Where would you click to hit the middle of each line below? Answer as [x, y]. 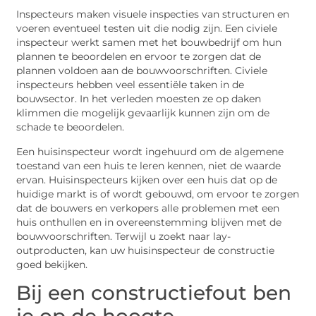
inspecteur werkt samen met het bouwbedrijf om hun [149, 43]
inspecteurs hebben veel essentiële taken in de [130, 85]
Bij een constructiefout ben [154, 292]
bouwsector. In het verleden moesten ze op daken [139, 99]
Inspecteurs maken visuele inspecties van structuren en [153, 14]
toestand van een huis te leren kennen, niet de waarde [149, 165]
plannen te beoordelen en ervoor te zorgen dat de [139, 57]
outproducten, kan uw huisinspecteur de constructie [146, 250]
